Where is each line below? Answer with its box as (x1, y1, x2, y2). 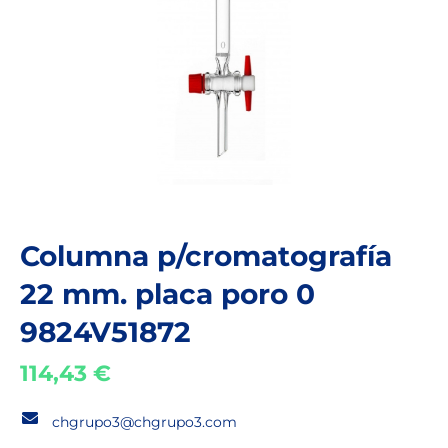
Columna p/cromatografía (20, 238, 392, 273)
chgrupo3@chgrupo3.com (52, 413, 237, 432)
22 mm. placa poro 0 (20, 276, 315, 311)
